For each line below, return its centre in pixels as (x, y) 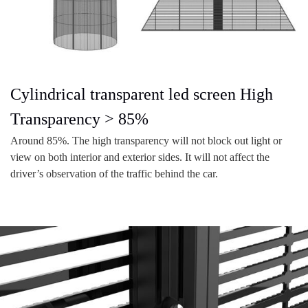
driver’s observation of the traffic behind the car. (114, 173)
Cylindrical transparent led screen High (142, 94)
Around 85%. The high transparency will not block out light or (146, 140)
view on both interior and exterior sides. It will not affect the (140, 157)
